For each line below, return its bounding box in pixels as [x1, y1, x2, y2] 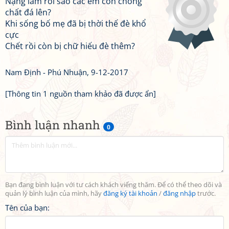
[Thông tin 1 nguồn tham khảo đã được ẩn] [5, 88, 156, 99]
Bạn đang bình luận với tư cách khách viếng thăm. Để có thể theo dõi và [5, 180, 222, 189]
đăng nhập [163, 189, 196, 198]
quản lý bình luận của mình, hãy [5, 189, 103, 198]
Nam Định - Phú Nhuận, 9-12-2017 [5, 67, 128, 77]
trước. [196, 189, 216, 198]
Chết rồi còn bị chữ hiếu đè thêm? [5, 40, 135, 52]
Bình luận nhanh [5, 117, 103, 132]
